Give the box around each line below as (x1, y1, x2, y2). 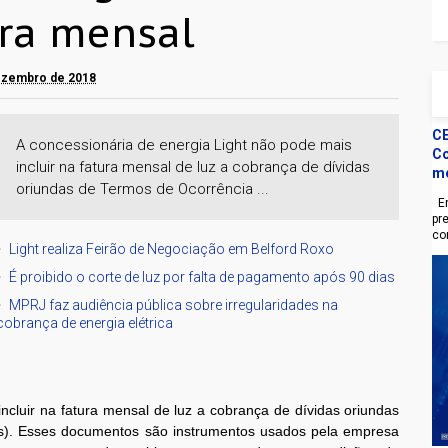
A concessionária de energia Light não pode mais (16, 136, 353, 155)
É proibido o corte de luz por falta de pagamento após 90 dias (9, 269, 396, 286)
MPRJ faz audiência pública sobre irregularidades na (9, 297, 339, 314)
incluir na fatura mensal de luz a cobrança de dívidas (16, 158, 371, 177)
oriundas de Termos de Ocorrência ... (16, 180, 270, 199)
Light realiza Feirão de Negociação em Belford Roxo (9, 241, 335, 258)
